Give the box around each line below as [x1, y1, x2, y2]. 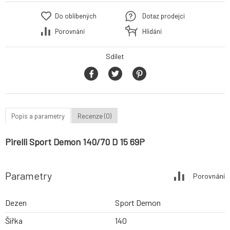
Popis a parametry [11, 111, 65, 120]
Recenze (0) [78, 111, 111, 120]
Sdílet [106, 52, 124, 61]
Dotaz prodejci [142, 12, 185, 21]
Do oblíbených [55, 12, 97, 21]
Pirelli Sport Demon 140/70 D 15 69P [5, 136, 145, 148]
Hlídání [142, 27, 162, 36]
